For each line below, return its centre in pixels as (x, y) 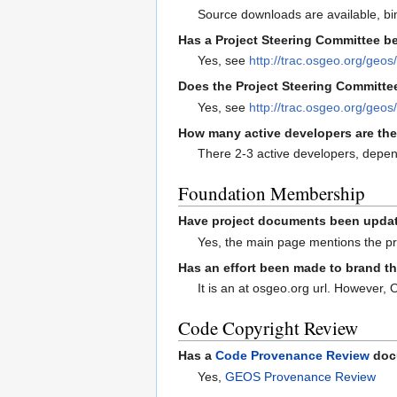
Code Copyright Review (268, 327)
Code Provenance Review (292, 356)
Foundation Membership (272, 193)
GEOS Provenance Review (301, 376)
